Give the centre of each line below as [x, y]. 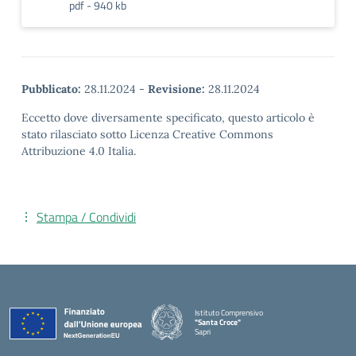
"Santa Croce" [218, 322]
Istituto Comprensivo [229, 312]
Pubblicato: [51, 89]
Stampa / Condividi [86, 217]
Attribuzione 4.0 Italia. [79, 151]
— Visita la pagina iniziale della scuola [255, 340]
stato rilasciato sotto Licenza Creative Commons [147, 134]
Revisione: [176, 89]
